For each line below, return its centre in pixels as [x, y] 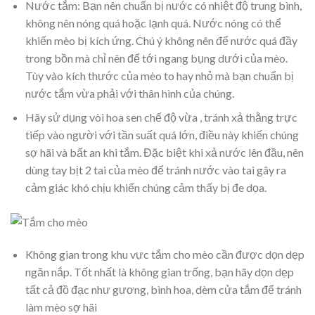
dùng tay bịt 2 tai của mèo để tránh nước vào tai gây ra [155, 170]
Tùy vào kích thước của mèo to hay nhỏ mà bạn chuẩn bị [159, 75]
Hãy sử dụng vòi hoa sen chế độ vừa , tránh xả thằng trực [161, 117]
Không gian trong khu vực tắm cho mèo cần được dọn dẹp [165, 254]
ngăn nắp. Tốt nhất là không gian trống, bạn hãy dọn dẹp [159, 271]
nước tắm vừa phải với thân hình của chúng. [129, 93]
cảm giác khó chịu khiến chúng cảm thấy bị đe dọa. [146, 188]
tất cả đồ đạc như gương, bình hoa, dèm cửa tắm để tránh [163, 289]
